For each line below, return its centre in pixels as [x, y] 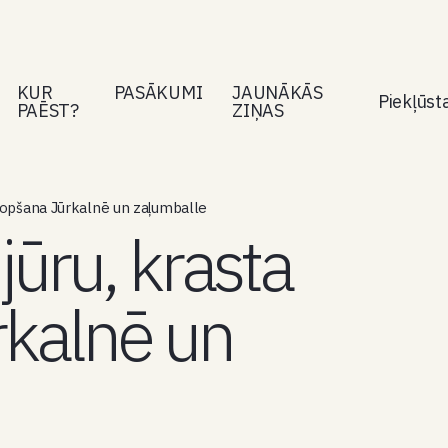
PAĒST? [47, 110]
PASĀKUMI [158, 92]
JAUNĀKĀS [277, 92]
